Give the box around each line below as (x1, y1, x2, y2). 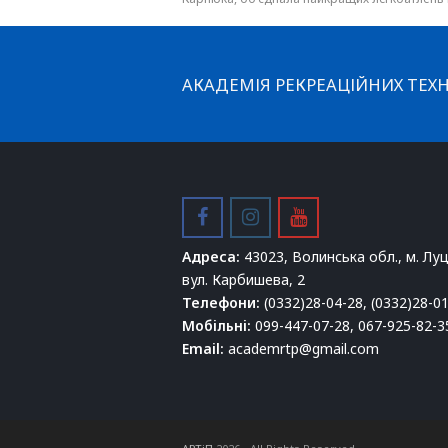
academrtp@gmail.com (228, 339, 379, 359)
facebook (207, 203, 295, 231)
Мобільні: (182, 316, 251, 336)
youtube (306, 203, 387, 231)
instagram (258, 203, 359, 231)
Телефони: (182, 293, 260, 313)
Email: (182, 339, 224, 359)
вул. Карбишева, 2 (182, 270, 305, 290)
